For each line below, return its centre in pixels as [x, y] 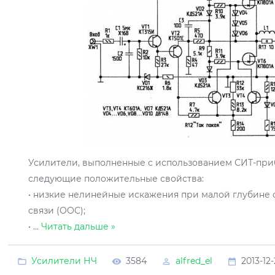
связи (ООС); [57, 210]
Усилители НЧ [64, 261]
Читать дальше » [79, 226]
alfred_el [194, 261]
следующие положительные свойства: [116, 178]
